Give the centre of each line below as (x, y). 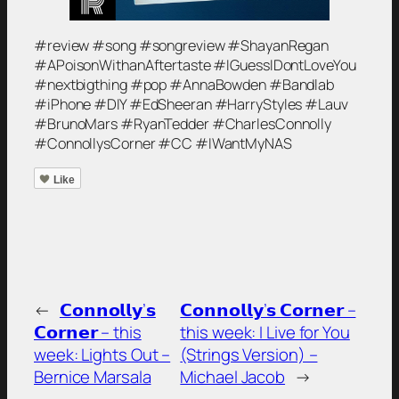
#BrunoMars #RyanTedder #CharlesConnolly (183, 123)
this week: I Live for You (265, 332)
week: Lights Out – (102, 354)
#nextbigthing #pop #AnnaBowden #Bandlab (184, 84)
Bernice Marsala (93, 376)
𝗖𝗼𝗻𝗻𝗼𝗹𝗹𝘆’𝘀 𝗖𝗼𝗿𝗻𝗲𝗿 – (268, 309)
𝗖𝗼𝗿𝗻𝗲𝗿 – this (88, 332)
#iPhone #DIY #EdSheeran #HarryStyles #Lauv (191, 104)
